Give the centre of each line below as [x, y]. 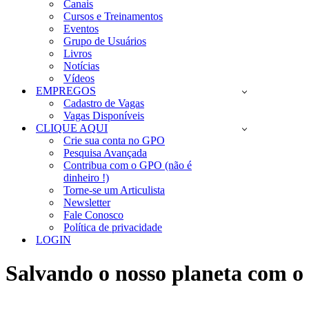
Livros [78, 53]
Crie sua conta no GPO [114, 140]
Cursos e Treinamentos [113, 16]
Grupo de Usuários [105, 41]
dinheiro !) [86, 178]
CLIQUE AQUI [72, 128]
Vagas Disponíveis [104, 116]
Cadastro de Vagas [104, 103]
